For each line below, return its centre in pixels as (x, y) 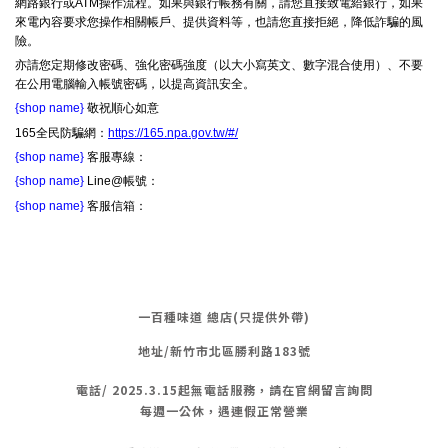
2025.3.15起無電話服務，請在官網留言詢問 (240, 389)
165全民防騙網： (61, 132)
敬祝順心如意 (123, 108)
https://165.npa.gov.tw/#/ (173, 132)
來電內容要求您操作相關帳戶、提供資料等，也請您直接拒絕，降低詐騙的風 (219, 21)
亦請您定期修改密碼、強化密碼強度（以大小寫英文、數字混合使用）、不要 (219, 64)
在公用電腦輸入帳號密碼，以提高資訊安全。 (135, 83)
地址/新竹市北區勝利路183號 (224, 350)
